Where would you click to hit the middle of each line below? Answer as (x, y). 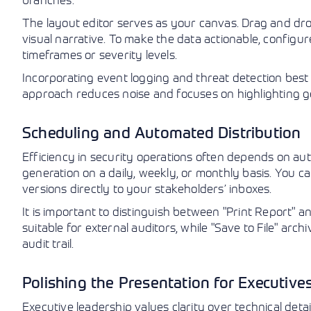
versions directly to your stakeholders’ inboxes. (147, 188)
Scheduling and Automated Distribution (162, 132)
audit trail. (48, 243)
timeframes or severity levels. (100, 54)
